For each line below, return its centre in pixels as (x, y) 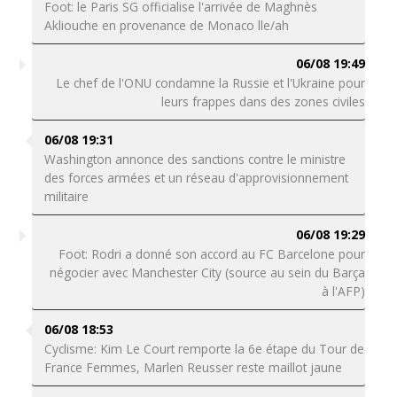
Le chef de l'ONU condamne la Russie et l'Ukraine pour (211, 83)
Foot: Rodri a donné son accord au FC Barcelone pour (212, 254)
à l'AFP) (344, 291)
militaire (66, 196)
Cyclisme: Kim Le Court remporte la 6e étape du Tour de (204, 349)
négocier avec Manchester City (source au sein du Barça (208, 272)
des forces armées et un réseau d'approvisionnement (196, 178)
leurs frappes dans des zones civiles (264, 101)
